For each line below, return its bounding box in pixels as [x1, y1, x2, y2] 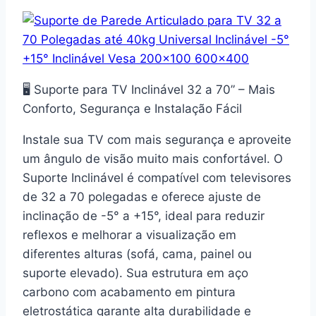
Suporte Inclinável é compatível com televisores [23, 171, 291, 186]
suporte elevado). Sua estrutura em [23, 266, 228, 281]
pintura [196, 285, 236, 300]
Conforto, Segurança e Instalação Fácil [23, 102, 242, 116]
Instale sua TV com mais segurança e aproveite [23, 133, 291, 147]
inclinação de [23, 209, 101, 224]
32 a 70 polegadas [41, 190, 147, 205]
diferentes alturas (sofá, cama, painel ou [23, 247, 252, 262]
